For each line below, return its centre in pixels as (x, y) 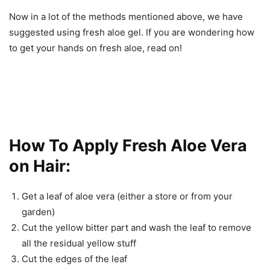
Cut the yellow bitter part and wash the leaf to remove (137, 227)
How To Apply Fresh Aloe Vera (128, 145)
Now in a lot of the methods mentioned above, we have (126, 16)
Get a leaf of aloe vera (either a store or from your (127, 196)
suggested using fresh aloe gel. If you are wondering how (132, 32)
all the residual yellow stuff (79, 243)
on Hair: (40, 166)
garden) (38, 212)
